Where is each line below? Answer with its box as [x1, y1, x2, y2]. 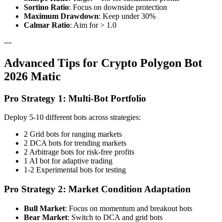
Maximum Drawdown [24, 11, 99, 20]
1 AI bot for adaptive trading [24, 157, 112, 166]
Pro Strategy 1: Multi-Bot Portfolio [4, 93, 146, 104]
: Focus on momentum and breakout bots [65, 204, 192, 213]
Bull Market [24, 204, 65, 213]
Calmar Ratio [24, 20, 70, 29]
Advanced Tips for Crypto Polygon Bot [4, 56, 202, 69]
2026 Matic [4, 69, 61, 83]
